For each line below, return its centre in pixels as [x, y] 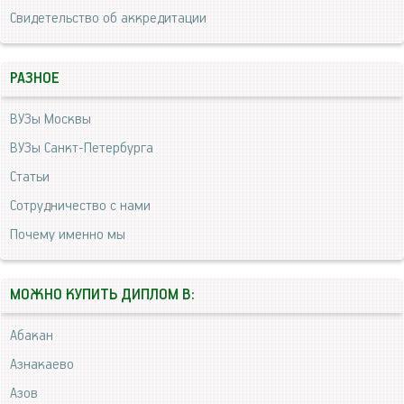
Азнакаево [42, 364]
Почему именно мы [68, 234]
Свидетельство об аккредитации [108, 18]
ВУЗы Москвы [50, 119]
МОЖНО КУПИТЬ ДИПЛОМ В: [102, 295]
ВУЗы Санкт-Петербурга [82, 148]
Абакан [32, 335]
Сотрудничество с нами [80, 206]
